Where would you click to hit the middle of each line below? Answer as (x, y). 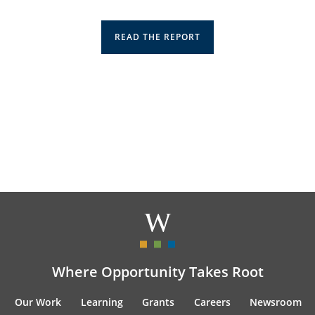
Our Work (38, 302)
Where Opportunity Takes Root (157, 272)
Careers (212, 302)
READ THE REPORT (157, 37)
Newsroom (276, 302)
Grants (158, 302)
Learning (102, 302)
